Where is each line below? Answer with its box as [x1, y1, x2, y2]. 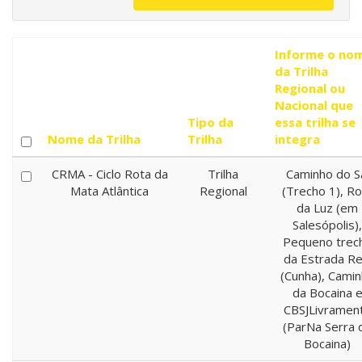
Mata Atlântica [70, 183, 149, 199]
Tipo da [187, 114, 234, 130]
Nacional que [275, 97, 353, 113]
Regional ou [275, 80, 345, 96]
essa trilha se [275, 114, 356, 130]
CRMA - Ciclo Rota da [51, 166, 168, 182]
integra [275, 131, 320, 147]
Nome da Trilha [48, 131, 141, 147]
